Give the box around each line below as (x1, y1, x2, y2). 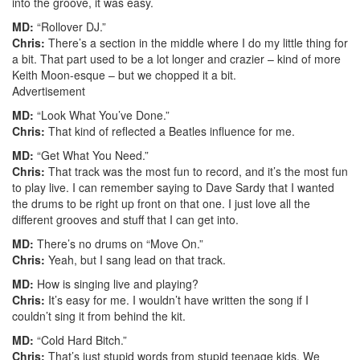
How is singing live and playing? (34, 275, 198, 292)
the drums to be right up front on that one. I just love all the (12, 194, 310, 211)
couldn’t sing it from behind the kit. (12, 307, 186, 324)
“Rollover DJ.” (34, 18, 106, 35)
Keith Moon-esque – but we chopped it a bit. (12, 66, 236, 83)
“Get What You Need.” (34, 146, 149, 163)
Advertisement (12, 82, 85, 99)
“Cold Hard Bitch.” (34, 331, 127, 348)
